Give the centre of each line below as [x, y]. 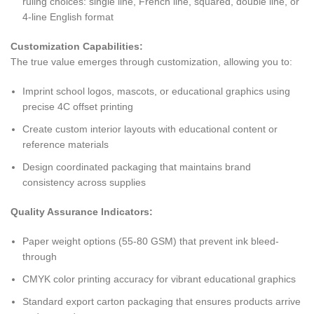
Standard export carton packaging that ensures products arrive [162, 302]
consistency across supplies [84, 183]
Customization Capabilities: [77, 47]
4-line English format [68, 17]
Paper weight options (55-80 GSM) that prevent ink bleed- [151, 241]
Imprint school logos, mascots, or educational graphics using [156, 91]
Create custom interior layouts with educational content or [150, 129]
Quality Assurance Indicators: [82, 212]
